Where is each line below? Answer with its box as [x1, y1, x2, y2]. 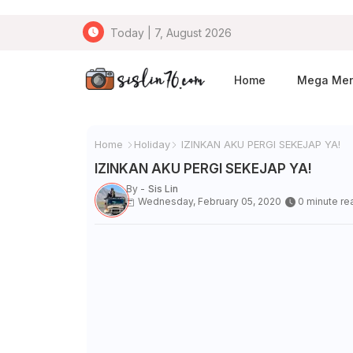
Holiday [133, 138, 170, 150]
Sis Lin [147, 183, 178, 195]
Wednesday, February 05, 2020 [137, 195, 281, 207]
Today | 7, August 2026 [110, 25, 232, 39]
